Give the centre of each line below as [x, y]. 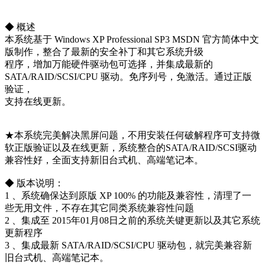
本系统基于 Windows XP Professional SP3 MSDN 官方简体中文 [132, 39]
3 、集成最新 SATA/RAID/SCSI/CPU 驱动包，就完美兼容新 [128, 245]
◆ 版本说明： [34, 183]
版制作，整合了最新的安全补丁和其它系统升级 [104, 51]
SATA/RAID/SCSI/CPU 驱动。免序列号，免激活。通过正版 [128, 76]
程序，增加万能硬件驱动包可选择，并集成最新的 [109, 64]
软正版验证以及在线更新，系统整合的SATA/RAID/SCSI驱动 [131, 147]
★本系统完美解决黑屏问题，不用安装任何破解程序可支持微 [132, 135]
